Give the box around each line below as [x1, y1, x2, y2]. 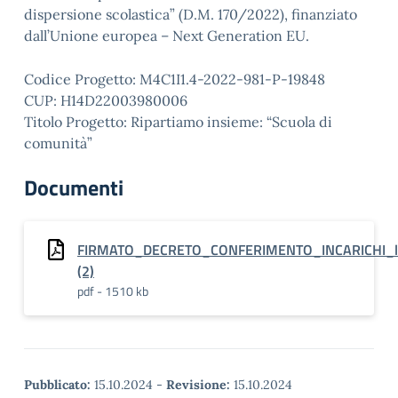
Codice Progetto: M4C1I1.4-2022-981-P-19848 [24, 70, 325, 88]
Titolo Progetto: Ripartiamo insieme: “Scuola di [24, 113, 332, 131]
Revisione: [166, 377, 230, 393]
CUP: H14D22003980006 [24, 92, 187, 109]
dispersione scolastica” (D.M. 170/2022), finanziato [24, 5, 357, 23]
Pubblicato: [24, 377, 91, 393]
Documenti [24, 171, 123, 203]
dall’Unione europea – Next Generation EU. [24, 27, 309, 44]
